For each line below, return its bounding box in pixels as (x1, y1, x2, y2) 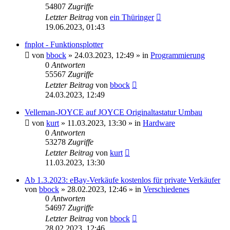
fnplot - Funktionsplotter (25, 40, 103, 49)
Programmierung (150, 50, 205, 60)
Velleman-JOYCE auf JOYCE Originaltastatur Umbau (25, 107, 202, 117)
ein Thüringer (110, 12, 154, 22)
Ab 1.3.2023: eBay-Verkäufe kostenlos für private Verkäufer (25, 175, 220, 184)
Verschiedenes (143, 184, 189, 194)
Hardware (143, 118, 175, 127)
